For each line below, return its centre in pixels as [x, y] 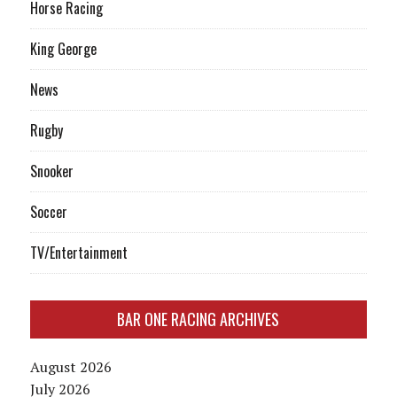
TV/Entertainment [78, 253]
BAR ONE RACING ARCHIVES [198, 319]
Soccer [48, 212]
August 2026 [70, 367]
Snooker [51, 171]
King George [63, 49]
